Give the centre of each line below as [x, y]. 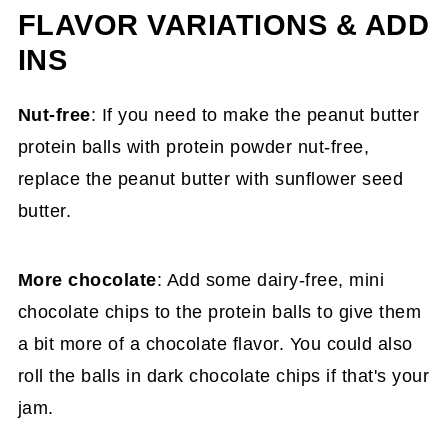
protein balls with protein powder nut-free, [193, 146]
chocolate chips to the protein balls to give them [219, 311]
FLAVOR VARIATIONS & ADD [223, 24]
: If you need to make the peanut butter [255, 114]
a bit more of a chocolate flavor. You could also [215, 343]
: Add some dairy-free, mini [270, 279]
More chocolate [87, 279]
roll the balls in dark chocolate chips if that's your [223, 375]
